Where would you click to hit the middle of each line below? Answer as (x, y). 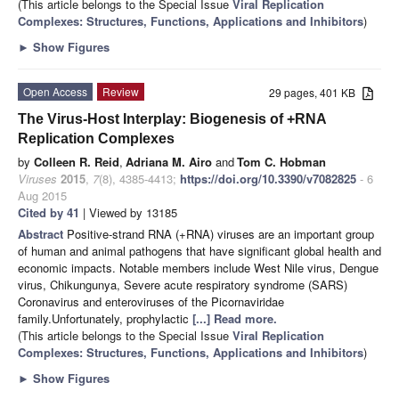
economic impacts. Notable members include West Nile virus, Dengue (198, 267)
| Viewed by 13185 (128, 212)
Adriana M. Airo (169, 161)
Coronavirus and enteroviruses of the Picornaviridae (151, 301)
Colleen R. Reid (77, 161)
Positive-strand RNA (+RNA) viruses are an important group (220, 233)
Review (121, 91)
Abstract (42, 233)
